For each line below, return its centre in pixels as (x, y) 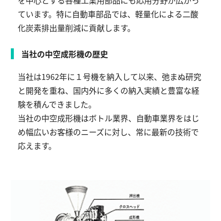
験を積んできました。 (57, 104)
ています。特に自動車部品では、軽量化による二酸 (108, 14)
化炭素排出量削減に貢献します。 (77, 28)
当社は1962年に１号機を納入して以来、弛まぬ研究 (110, 76)
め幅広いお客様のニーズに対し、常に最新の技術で (109, 132)
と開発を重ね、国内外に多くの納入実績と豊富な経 (109, 90)
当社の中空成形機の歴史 (65, 54)
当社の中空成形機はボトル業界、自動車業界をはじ (109, 118)
